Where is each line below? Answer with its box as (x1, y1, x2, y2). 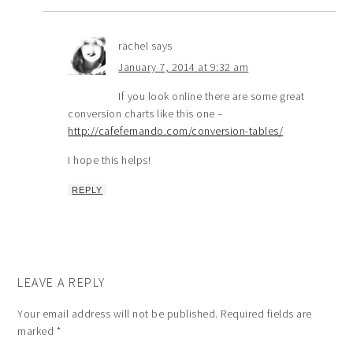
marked (17, 324, 57, 338)
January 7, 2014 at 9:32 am (118, 60, 249, 74)
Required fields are (221, 307, 312, 321)
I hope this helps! (68, 153, 151, 167)
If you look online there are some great (118, 89, 305, 103)
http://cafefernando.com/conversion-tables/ (68, 124, 284, 138)
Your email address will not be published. (17, 307, 218, 321)
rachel (118, 39, 149, 53)
